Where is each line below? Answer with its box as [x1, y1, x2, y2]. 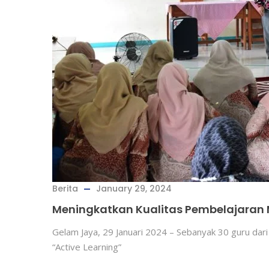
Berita [52, 183, 78, 195]
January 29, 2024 [96, 183, 172, 195]
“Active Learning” [52, 241, 121, 253]
